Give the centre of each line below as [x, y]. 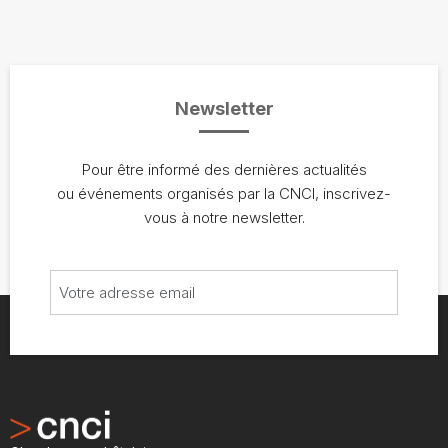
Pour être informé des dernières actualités [224, 169]
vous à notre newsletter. [224, 217]
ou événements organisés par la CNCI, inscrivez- [224, 193]
